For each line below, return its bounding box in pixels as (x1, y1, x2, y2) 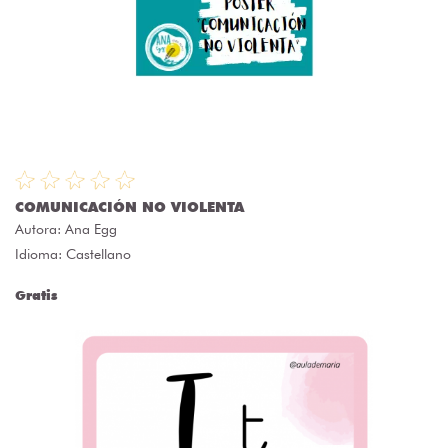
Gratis (15, 287, 57, 304)
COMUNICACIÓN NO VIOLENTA (15, 199, 244, 216)
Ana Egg (65, 221, 117, 238)
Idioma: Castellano (15, 246, 131, 263)
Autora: (15, 221, 65, 238)
